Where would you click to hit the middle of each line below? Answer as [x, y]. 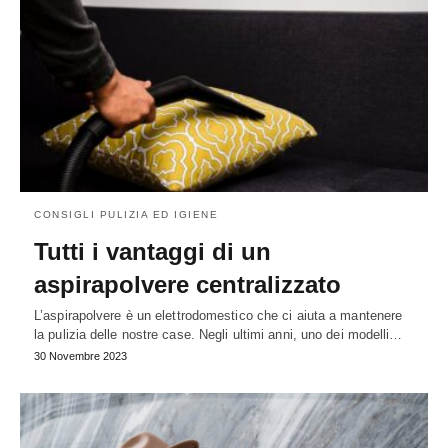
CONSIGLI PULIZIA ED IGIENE [126, 214]
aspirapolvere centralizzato [187, 284]
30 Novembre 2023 [80, 355]
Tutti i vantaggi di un [152, 251]
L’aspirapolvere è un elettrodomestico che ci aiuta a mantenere [218, 315]
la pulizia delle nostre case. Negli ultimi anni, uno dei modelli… [218, 334]
